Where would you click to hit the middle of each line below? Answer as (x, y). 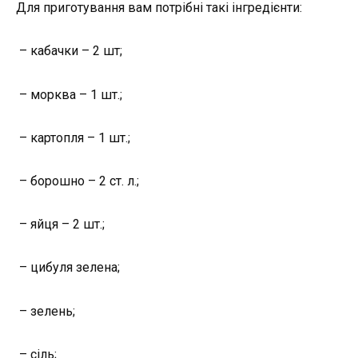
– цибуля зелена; (68, 268)
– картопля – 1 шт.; (73, 137)
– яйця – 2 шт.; (60, 225)
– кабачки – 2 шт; (69, 51)
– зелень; (46, 311)
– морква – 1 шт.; (69, 94)
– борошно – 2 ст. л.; (78, 181)
